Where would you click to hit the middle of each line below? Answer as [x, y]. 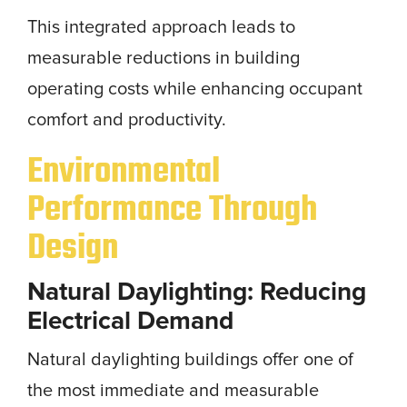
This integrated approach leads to [161, 27]
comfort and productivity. [127, 119]
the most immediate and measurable [173, 390]
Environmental [124, 172]
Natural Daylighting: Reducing [197, 291]
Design [73, 248]
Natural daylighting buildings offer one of [190, 359]
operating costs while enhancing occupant [195, 89]
